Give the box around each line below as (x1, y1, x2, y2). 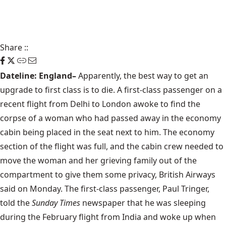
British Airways (159, 169, 215, 180)
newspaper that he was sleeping (82, 197, 206, 208)
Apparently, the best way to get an (78, 70, 208, 81)
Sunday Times (32, 197, 80, 208)
